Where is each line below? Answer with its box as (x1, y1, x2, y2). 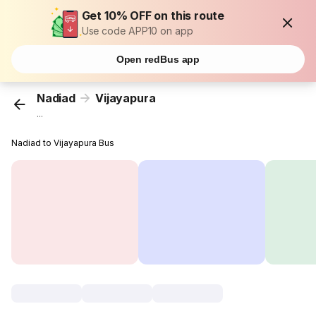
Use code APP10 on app (81, 25, 193, 37)
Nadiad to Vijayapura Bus (11, 138, 115, 149)
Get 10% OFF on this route (81, 8, 225, 23)
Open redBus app (116, 54, 200, 65)
